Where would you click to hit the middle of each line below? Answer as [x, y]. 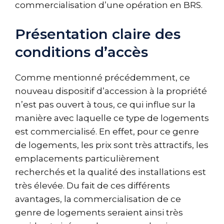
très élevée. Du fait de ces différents [92, 185]
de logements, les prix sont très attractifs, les [112, 145]
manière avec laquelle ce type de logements [112, 118]
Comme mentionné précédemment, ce [102, 77]
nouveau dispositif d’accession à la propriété [111, 91]
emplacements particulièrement [87, 158]
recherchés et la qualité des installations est [110, 172]
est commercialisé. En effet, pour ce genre [107, 131]
